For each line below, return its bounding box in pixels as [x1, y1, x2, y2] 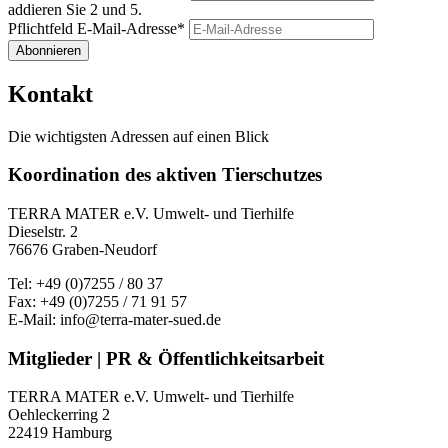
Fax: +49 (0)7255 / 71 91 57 [8, 292, 187, 310]
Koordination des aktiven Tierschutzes [8, 164, 322, 186]
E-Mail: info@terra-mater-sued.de [8, 310, 221, 328]
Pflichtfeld [8, 19, 77, 37]
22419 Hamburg [8, 424, 112, 442]
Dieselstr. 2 [8, 222, 78, 240]
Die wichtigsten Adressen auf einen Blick [8, 127, 269, 145]
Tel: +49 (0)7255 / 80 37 [8, 274, 163, 292]
